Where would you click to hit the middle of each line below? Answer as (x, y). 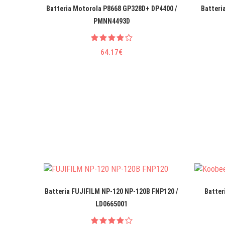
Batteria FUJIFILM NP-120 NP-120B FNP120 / (111, 191)
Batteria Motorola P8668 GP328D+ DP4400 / (111, 9)
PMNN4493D (111, 21)
